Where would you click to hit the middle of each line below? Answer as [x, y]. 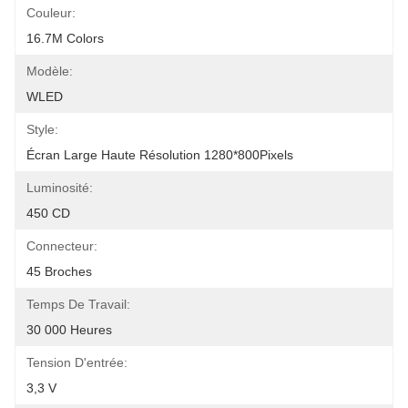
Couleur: [51, 13]
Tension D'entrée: [77, 362]
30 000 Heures [69, 330]
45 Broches [59, 271]
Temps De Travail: [78, 304]
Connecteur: [62, 246]
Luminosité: [60, 188]
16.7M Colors [65, 38]
